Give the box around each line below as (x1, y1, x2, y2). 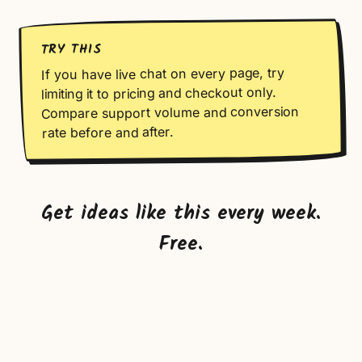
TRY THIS (40, 39, 103, 61)
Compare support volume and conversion (41, 103, 300, 122)
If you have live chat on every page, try (40, 64, 284, 83)
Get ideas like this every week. (41, 198, 321, 229)
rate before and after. (41, 124, 173, 141)
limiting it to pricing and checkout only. (40, 83, 276, 103)
